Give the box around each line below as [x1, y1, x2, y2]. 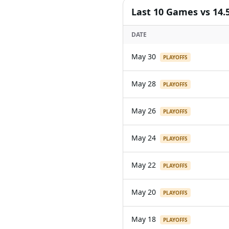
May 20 [131, 187, 156, 197]
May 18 [131, 214, 156, 224]
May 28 [131, 79, 156, 88]
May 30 [131, 52, 156, 61]
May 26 [131, 106, 156, 116]
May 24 [131, 133, 156, 143]
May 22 [131, 160, 156, 170]
